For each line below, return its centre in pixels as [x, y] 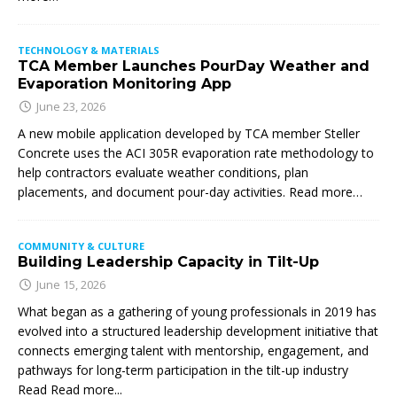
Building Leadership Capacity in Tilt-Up [168, 261]
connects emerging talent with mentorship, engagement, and [193, 350]
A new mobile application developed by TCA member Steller [189, 133]
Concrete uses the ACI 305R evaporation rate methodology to [196, 152]
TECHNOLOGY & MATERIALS [89, 50]
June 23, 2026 [71, 106]
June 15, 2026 [71, 284]
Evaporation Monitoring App [125, 83]
